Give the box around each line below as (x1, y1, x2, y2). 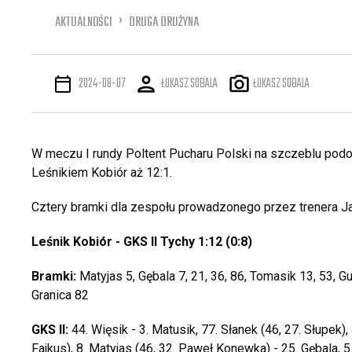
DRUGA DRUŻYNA (129, 12, 199, 33)
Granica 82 (31, 288, 89, 303)
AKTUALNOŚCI (55, 12, 112, 33)
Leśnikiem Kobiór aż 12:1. (31, 165, 172, 181)
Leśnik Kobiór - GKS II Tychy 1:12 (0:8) (31, 234, 252, 250)
